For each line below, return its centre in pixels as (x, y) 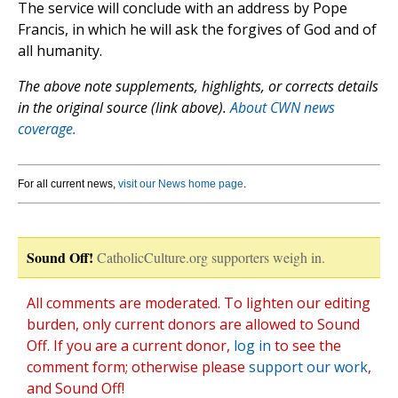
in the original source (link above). (124, 108)
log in (252, 346)
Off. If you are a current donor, (130, 346)
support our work (308, 367)
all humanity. (60, 51)
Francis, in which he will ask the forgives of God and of (197, 30)
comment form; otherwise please (138, 367)
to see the (306, 346)
